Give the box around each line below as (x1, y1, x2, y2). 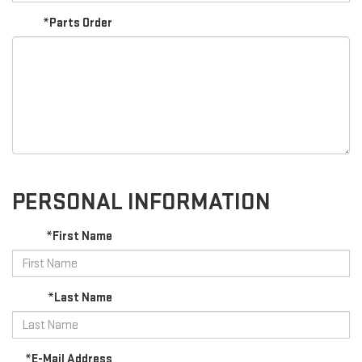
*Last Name (48, 290, 113, 306)
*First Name (46, 229, 113, 245)
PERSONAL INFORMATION (12, 187, 271, 217)
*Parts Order (43, 15, 113, 32)
